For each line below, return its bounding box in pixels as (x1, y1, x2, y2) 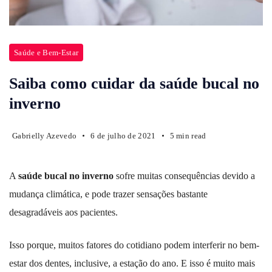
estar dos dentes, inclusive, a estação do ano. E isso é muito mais (9, 257, 255, 268)
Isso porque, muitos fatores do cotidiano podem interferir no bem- (9, 239, 259, 250)
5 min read (169, 131, 206, 140)
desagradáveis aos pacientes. (9, 206, 120, 217)
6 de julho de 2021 (90, 131, 156, 140)
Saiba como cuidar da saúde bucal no (9, 74, 259, 92)
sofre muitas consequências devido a (114, 170, 255, 181)
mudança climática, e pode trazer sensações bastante (9, 188, 208, 199)
